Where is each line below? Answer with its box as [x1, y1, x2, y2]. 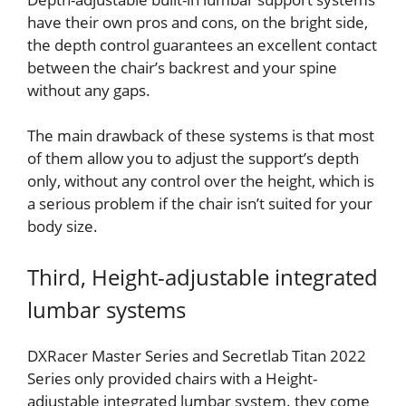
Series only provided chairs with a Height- [27, 367, 317, 389]
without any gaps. [27, 79, 150, 101]
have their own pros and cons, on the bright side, [27, 11, 368, 33]
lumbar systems [27, 294, 186, 324]
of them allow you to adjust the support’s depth [27, 148, 359, 169]
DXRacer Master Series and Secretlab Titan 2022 [27, 344, 366, 366]
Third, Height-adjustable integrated [27, 261, 378, 292]
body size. [27, 216, 98, 237]
